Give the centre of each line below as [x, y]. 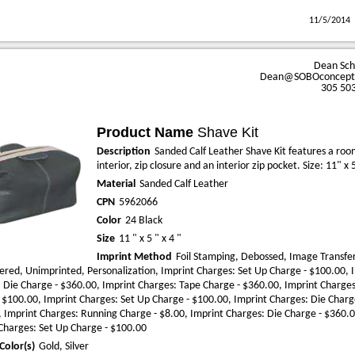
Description [124, 152]
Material [116, 184]
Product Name [145, 132]
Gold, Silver [64, 347]
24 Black [144, 221]
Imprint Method [134, 257]
